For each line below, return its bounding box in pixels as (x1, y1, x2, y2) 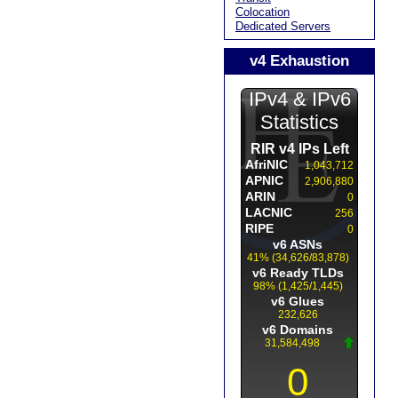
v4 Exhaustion (250, 52, 349, 69)
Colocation (235, 5, 290, 20)
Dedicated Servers (235, 20, 330, 34)
